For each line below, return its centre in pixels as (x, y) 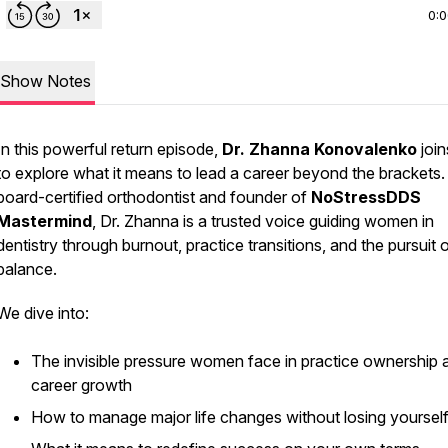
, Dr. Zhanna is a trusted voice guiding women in (263, 221)
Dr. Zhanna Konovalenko (319, 149)
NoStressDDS (366, 197)
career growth (81, 385)
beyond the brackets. (369, 173)
